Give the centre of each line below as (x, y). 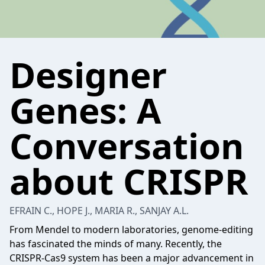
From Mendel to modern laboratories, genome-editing (131, 230)
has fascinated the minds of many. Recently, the (116, 244)
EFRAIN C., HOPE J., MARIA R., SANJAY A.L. (99, 211)
